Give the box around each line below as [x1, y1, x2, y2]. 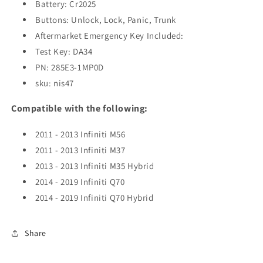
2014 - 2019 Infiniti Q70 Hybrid [35, 192, 154, 204]
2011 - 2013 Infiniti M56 [35, 129, 126, 140]
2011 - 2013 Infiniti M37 [35, 144, 126, 156]
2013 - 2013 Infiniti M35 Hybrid [35, 160, 154, 172]
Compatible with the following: [11, 102, 148, 115]
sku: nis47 [35, 77, 74, 89]
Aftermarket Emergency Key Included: [35, 30, 184, 42]
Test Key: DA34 [35, 46, 93, 58]
